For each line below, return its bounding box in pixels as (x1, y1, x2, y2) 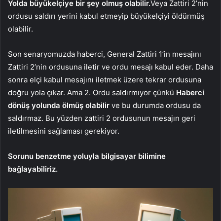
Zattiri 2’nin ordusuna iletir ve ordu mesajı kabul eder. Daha (8, 62, 213, 72)
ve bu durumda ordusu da (110, 100, 201, 110)
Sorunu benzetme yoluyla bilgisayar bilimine (8, 151, 166, 161)
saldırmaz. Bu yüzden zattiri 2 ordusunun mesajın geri (8, 113, 195, 123)
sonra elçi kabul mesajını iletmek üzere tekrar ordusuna (8, 74, 201, 84)
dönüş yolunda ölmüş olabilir (8, 100, 110, 110)
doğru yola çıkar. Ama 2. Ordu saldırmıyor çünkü (8, 87, 176, 97)
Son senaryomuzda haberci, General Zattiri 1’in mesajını (8, 49, 201, 59)
